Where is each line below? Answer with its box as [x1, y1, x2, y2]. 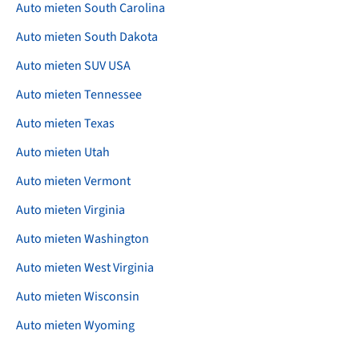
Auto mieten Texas [16, 115, 115, 133]
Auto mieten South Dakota [16, 28, 158, 46]
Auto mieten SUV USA [16, 57, 131, 75]
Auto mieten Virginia [16, 201, 125, 220]
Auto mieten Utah [16, 143, 110, 162]
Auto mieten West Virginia [16, 259, 154, 277]
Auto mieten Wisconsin [16, 288, 139, 306]
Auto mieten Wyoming [16, 317, 135, 335]
